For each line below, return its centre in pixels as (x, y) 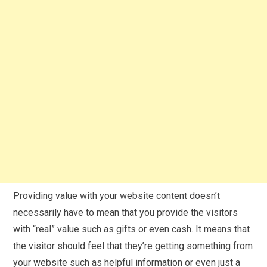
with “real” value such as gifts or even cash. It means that (132, 229)
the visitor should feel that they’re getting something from (133, 246)
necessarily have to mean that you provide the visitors (126, 212)
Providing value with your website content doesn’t (117, 195)
